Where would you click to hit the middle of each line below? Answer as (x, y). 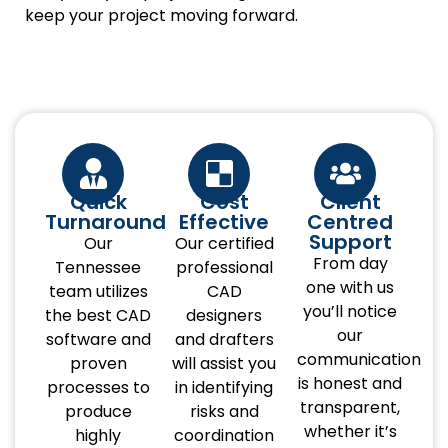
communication (359, 359)
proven (98, 363)
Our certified (224, 243)
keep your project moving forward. (161, 16)
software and (98, 339)
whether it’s (350, 431)
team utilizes (98, 291)
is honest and (350, 383)
